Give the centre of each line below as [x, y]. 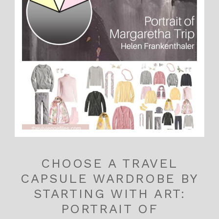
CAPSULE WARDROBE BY [109, 179]
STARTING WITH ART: [109, 194]
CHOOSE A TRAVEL [109, 164]
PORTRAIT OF [109, 209]
